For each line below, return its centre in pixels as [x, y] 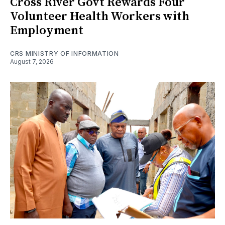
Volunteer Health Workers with [100, 17]
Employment [47, 31]
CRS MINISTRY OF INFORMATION [65, 54]
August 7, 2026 [32, 62]
